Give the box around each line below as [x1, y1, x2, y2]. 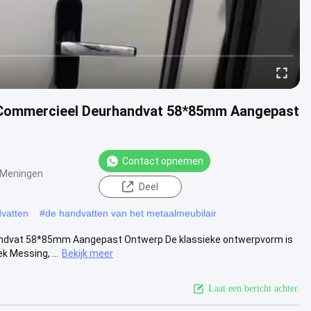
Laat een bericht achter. [208, 283, 300, 294]
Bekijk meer [62, 247, 113, 259]
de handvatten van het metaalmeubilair [45, 207, 217, 219]
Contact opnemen [122, 155, 203, 167]
